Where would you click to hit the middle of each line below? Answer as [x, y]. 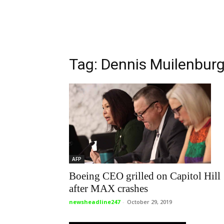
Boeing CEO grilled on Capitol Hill [145, 176]
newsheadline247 [94, 201]
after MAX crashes [108, 188]
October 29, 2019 [149, 201]
